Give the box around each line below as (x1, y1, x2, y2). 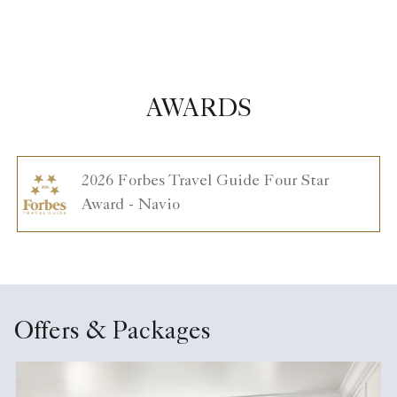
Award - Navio (81, 198, 180, 214)
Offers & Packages (14, 321, 211, 346)
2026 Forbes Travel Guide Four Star (81, 174, 329, 191)
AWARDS (145, 98, 252, 124)
